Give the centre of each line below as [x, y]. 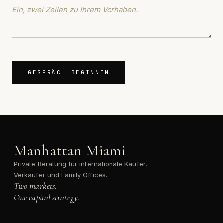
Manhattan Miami [70, 151]
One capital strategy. [47, 197]
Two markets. [36, 186]
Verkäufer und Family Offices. [60, 175]
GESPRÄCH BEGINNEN [69, 72]
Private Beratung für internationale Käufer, [81, 164]
